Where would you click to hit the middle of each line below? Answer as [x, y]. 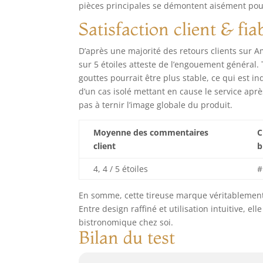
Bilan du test [127, 238]
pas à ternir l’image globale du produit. [156, 105]
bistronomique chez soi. [126, 222]
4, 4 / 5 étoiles [121, 169]
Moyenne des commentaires [151, 133]
